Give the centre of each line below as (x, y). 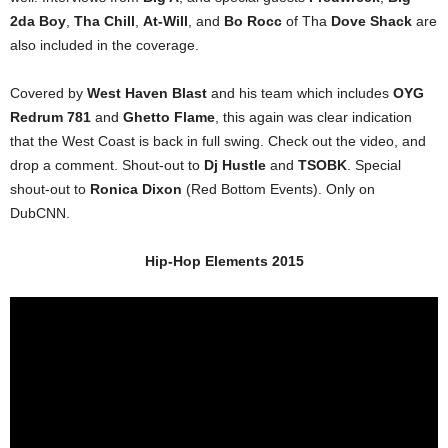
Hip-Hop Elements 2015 (224, 261)
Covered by (48, 93)
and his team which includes (300, 93)
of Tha (306, 21)
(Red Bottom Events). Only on (278, 189)
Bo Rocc (253, 21)
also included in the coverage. (104, 45)
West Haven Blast (147, 93)
